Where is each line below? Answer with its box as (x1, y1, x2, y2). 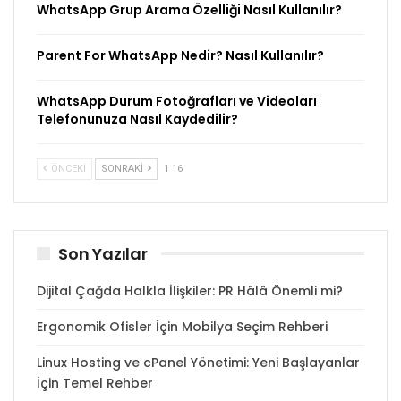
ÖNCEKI (48, 162, 86, 175)
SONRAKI (101, 162, 146, 175)
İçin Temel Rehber (37, 374, 153, 393)
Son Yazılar (58, 242, 148, 265)
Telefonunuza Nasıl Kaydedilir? (37, 109, 238, 128)
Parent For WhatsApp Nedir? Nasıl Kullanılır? (37, 46, 324, 64)
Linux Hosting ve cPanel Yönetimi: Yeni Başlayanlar (37, 354, 360, 372)
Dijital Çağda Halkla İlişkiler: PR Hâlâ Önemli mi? (37, 282, 343, 301)
